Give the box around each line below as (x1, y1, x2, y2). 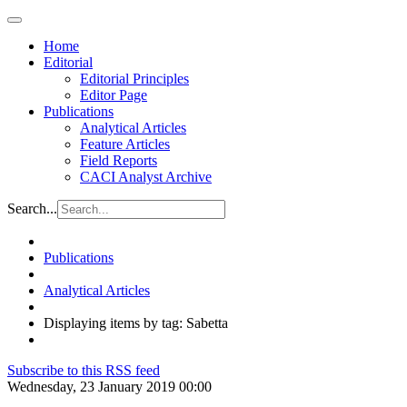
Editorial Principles (80, 71, 189, 86)
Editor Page (80, 87, 147, 103)
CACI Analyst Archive (80, 169, 212, 184)
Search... (7, 201, 57, 216)
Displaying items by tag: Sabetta (44, 315, 228, 331)
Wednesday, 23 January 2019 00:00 (7, 379, 212, 394)
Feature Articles (80, 136, 170, 152)
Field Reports (80, 153, 157, 168)
